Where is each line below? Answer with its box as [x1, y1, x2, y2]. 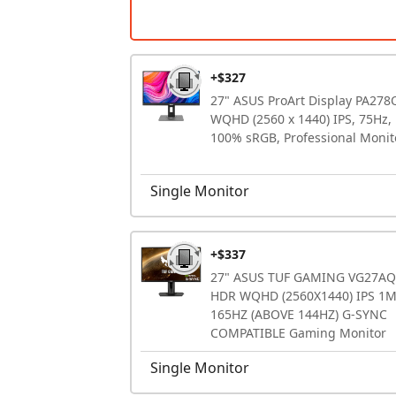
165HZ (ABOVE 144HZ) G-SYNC [210, 305, 387, 323]
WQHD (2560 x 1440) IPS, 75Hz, [210, 110, 392, 127]
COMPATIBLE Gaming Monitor [210, 324, 386, 341]
